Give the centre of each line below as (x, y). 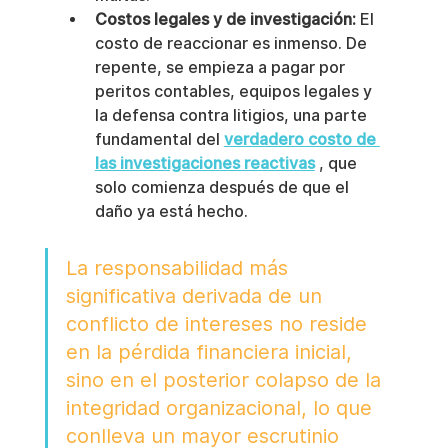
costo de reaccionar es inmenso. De (232, 43)
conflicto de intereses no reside (219, 323)
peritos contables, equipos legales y (235, 91)
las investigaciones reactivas (204, 163)
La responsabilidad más (179, 267)
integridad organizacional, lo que (221, 407)
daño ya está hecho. (171, 211)
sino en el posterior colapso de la (226, 379)
